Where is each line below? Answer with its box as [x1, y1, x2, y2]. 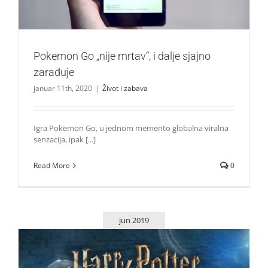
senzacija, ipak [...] [33, 134, 96, 145]
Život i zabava [102, 83, 148, 94]
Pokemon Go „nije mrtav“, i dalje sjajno [33, 50, 211, 63]
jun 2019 [119, 214, 149, 226]
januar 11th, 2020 [33, 83, 92, 94]
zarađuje [33, 66, 74, 79]
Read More [33, 160, 70, 171]
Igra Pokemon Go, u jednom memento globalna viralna [33, 123, 229, 134]
